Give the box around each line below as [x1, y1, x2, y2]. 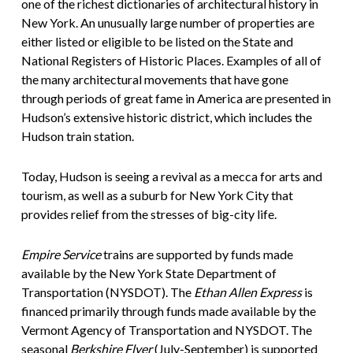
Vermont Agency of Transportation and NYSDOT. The [20, 322, 312, 338]
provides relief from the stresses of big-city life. [20, 206, 277, 222]
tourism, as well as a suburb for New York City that [20, 188, 293, 203]
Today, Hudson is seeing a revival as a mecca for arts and [20, 169, 322, 184]
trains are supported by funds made [102, 247, 293, 262]
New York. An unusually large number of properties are [20, 15, 314, 31]
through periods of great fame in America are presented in [20, 91, 331, 106]
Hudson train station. [20, 128, 134, 144]
